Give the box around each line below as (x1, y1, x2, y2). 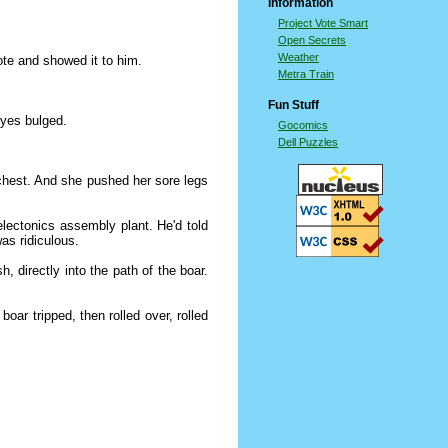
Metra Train (278, 68, 334, 80)
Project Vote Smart (278, 17, 368, 29)
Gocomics (278, 119, 328, 131)
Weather (278, 51, 319, 63)
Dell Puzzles (278, 136, 338, 148)
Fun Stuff (268, 98, 319, 112)
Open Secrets (278, 34, 346, 46)
